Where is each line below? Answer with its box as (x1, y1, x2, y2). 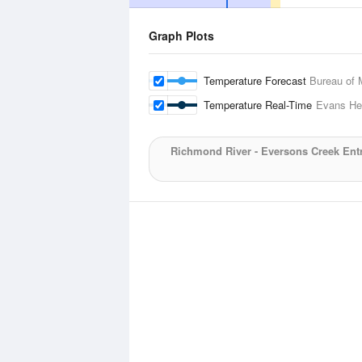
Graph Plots (149, 27, 214, 44)
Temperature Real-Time (204, 97, 316, 112)
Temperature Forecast (204, 73, 309, 88)
